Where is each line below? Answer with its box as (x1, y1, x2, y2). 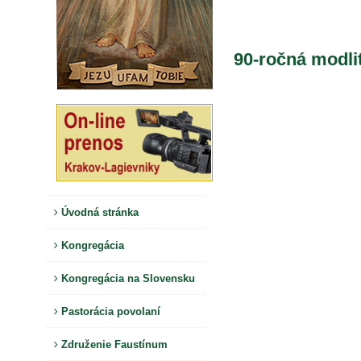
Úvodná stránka (58, 205, 139, 218)
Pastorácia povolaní (58, 305, 160, 317)
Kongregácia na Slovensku (58, 272, 195, 284)
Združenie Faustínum (58, 338, 168, 351)
